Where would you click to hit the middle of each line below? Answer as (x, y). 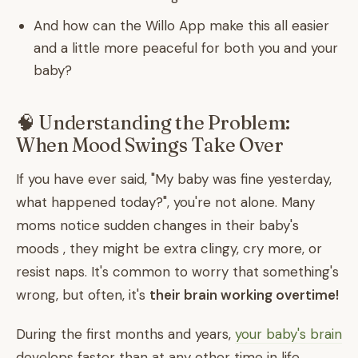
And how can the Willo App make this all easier (181, 26)
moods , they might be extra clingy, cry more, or (169, 249)
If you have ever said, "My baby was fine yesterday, (174, 179)
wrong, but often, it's (83, 295)
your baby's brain (288, 334)
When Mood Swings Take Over (150, 145)
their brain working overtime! (244, 295)
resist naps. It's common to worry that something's (177, 272)
